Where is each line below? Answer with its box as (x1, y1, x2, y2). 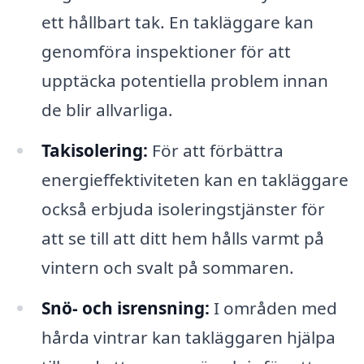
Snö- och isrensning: (41, 296, 210, 319)
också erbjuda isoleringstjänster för (41, 197, 325, 221)
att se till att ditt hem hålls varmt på (41, 227, 324, 250)
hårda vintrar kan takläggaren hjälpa (41, 325, 336, 349)
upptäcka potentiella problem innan (41, 69, 328, 93)
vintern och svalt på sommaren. (41, 256, 294, 279)
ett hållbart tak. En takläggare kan (41, 11, 314, 34)
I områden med (209, 296, 337, 319)
